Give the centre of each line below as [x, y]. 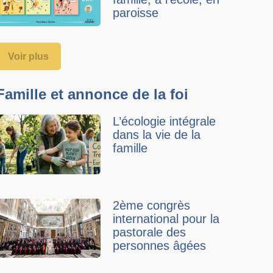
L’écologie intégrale [165, 122]
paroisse [136, 13]
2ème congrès [152, 205]
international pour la [166, 218]
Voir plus [29, 57]
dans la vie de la [157, 135]
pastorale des [150, 232]
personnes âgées [160, 245]
